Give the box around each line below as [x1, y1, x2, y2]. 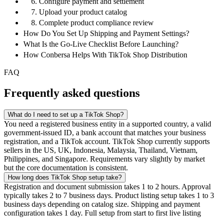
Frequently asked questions [4, 87, 140, 100]
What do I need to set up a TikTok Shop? [8, 111, 124, 119]
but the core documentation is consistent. [4, 163, 128, 172]
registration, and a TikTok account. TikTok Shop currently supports [4, 137, 210, 146]
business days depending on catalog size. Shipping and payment [4, 200, 200, 209]
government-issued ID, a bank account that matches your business [4, 128, 206, 137]
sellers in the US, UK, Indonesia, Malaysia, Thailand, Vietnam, [4, 146, 198, 155]
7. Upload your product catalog [31, 8, 127, 17]
